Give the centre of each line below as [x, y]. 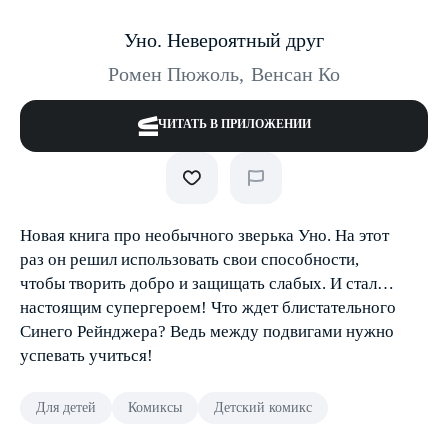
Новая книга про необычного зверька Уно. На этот [204, 235]
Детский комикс [263, 407]
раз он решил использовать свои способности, [189, 259]
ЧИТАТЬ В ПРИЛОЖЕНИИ [234, 124]
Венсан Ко [295, 74]
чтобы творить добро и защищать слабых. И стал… [207, 283]
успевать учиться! [86, 355]
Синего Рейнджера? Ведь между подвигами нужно [207, 331]
